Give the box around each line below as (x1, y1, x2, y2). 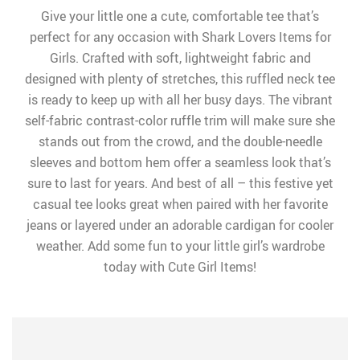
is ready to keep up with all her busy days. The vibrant (27, 91, 333, 108)
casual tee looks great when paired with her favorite (32, 195, 328, 213)
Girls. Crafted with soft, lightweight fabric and (49, 49, 311, 67)
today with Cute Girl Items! (104, 258, 256, 276)
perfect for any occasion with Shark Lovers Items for (29, 28, 331, 46)
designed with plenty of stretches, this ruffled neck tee (25, 70, 335, 88)
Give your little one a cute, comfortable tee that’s (41, 7, 319, 25)
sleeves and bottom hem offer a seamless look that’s (29, 153, 331, 171)
